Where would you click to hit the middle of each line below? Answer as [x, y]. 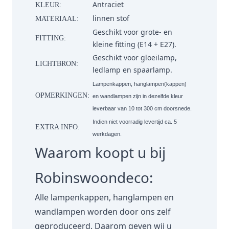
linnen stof [111, 18]
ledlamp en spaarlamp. [132, 70]
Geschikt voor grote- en [132, 32]
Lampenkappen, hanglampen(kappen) [140, 84]
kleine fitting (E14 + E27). [134, 44]
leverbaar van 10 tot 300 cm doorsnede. [142, 108]
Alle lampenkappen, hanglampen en [104, 197]
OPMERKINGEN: [63, 95]
